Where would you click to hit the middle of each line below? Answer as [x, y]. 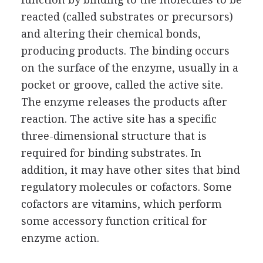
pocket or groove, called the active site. [122, 85]
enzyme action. [60, 238]
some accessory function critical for [114, 221]
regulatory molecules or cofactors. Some [126, 187]
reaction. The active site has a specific [119, 119]
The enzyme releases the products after [124, 102]
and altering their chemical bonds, [111, 34]
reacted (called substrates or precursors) [127, 17]
